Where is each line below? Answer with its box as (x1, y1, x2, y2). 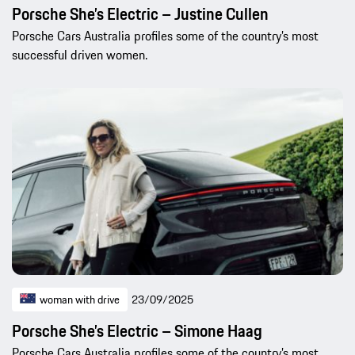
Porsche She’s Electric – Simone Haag (12, 318, 262, 343)
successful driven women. (12, 44, 147, 64)
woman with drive (40, 290, 120, 308)
